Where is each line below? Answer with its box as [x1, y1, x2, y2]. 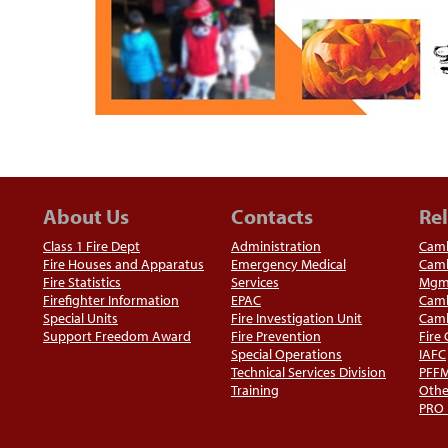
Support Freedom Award [43, 326, 191, 345]
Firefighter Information [43, 290, 179, 309]
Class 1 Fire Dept [43, 236, 140, 255]
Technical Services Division [231, 362, 386, 381]
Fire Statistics [43, 272, 121, 291]
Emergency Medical [231, 254, 346, 273]
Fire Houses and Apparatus [43, 254, 204, 273]
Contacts [231, 202, 313, 229]
